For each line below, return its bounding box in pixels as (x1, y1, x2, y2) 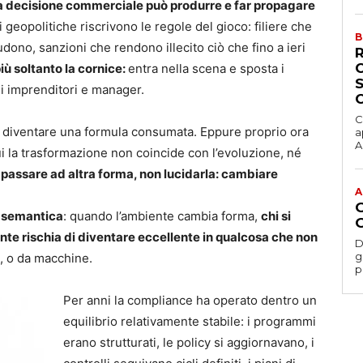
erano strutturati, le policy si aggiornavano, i (63, 335, 314, 351)
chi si (261, 208, 291, 224)
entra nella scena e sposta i (128, 61, 284, 77)
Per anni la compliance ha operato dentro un (63, 293, 317, 309)
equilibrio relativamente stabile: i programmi (63, 314, 316, 330)
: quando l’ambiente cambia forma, (63, 208, 261, 224)
